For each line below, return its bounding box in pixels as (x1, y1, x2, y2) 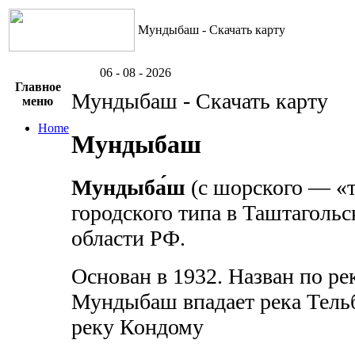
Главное (14, 80, 61, 94)
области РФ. (71, 225, 185, 250)
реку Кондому (71, 314, 204, 339)
